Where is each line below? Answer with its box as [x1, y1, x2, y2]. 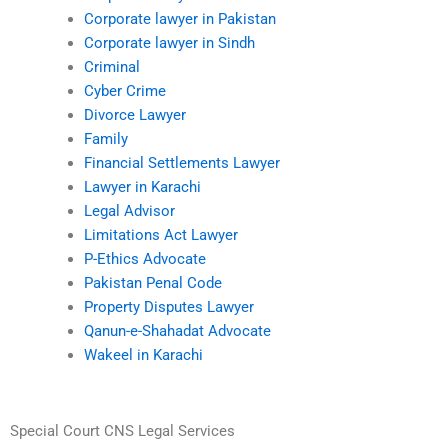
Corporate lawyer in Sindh [83, 34, 255, 53]
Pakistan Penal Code [83, 274, 222, 293]
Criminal [83, 58, 140, 77]
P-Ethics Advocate [83, 250, 206, 269]
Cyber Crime [83, 82, 166, 101]
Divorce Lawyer [83, 106, 186, 125]
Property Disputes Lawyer [83, 298, 254, 317]
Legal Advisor [83, 202, 175, 221]
